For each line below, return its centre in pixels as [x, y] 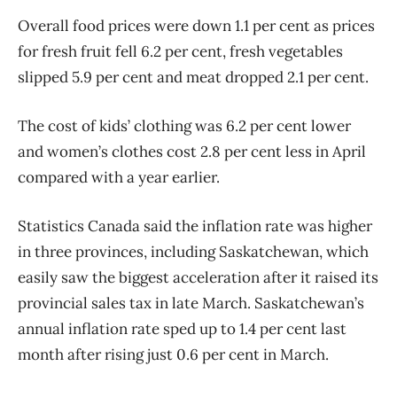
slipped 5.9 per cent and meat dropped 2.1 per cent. [193, 78]
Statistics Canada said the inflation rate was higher [195, 226]
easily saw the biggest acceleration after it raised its [198, 278]
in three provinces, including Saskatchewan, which [193, 252]
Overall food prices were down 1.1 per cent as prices [196, 26]
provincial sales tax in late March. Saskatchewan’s [191, 304]
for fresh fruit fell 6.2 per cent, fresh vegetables [180, 52]
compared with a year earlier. [119, 178]
